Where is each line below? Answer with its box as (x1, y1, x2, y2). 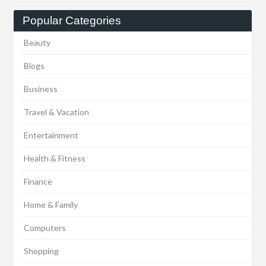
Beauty (23, 37, 50, 48)
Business (23, 84, 58, 94)
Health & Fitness (23, 153, 85, 164)
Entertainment (23, 130, 78, 141)
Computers (23, 223, 66, 233)
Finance (23, 176, 52, 187)
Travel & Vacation (23, 107, 89, 118)
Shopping (23, 246, 59, 256)
